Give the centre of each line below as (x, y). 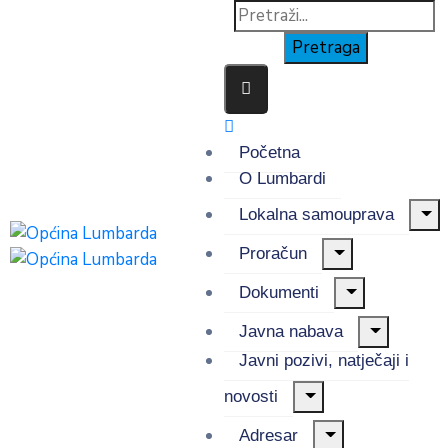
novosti (251, 396)
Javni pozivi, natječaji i (324, 360)
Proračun (273, 253)
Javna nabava (291, 331)
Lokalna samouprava (316, 214)
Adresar (268, 435)
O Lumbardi (282, 178)
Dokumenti (279, 292)
